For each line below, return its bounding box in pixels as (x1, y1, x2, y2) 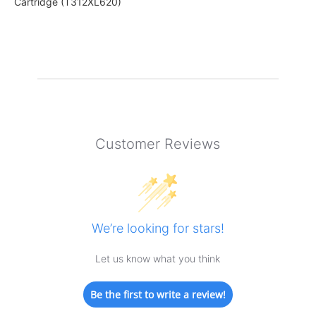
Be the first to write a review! (90, 288, 226, 302)
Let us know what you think (95, 253, 221, 265)
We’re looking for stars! (91, 221, 224, 236)
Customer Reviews (95, 135, 221, 153)
